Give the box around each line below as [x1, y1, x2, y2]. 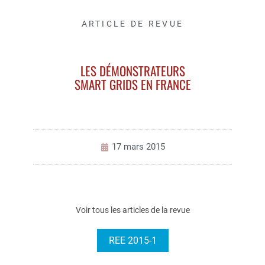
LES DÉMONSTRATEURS [80, 62, 185, 80]
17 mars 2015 [111, 141, 165, 153]
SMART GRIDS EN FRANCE [74, 75, 191, 94]
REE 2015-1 [108, 235, 157, 247]
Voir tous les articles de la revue [75, 205, 190, 215]
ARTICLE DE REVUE [81, 19, 184, 29]
